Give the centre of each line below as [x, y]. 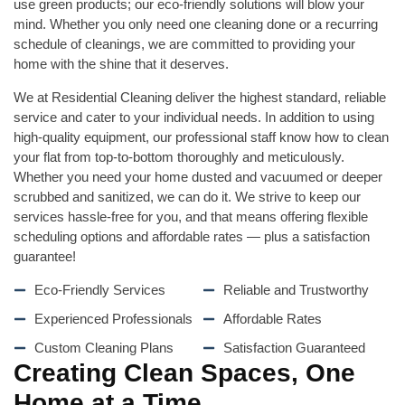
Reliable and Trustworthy [296, 290]
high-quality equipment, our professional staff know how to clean [201, 137]
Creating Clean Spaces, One [184, 373]
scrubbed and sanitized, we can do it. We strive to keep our [187, 197]
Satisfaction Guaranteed [294, 348]
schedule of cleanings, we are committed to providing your [184, 44]
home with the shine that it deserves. [121, 64]
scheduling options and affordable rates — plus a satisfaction [192, 236]
